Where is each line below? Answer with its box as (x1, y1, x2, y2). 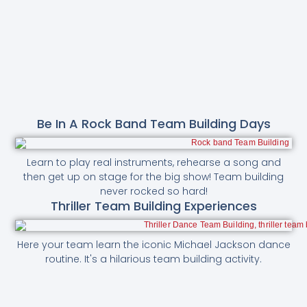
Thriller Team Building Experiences (50, 197, 257, 215)
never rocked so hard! (99, 184, 208, 199)
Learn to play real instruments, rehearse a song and (26, 156, 281, 170)
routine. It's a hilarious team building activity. (45, 252, 262, 267)
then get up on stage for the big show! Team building (23, 170, 284, 184)
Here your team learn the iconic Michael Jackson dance (16, 238, 291, 252)
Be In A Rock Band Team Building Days (36, 115, 271, 133)
